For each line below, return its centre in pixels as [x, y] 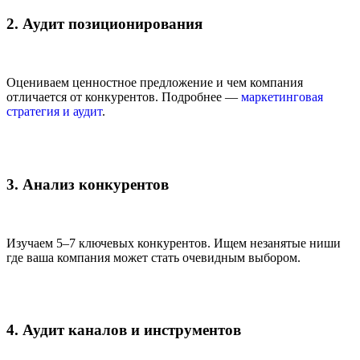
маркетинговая [282, 97]
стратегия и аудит [54, 112]
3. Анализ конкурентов [88, 184]
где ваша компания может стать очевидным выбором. [153, 257]
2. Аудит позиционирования [104, 24]
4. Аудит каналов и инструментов [124, 330]
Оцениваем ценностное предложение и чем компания [155, 83]
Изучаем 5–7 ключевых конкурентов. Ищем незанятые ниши [174, 243]
